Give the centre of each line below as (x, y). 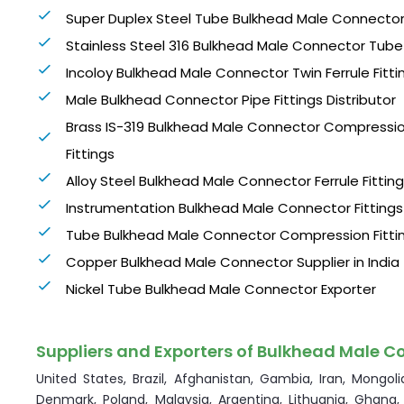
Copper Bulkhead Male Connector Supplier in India (232, 262)
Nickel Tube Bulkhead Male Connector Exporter (220, 289)
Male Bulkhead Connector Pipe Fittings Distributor (230, 100)
